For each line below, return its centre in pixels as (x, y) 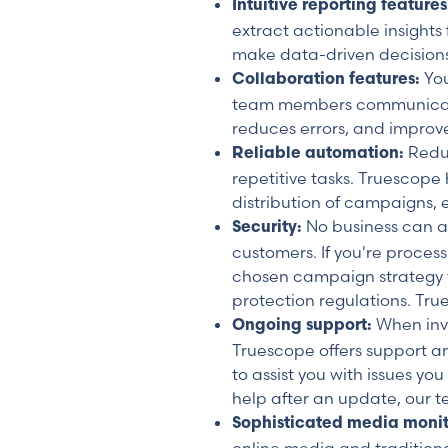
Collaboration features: (328, 80)
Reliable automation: (320, 154)
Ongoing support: (304, 326)
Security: (269, 228)
